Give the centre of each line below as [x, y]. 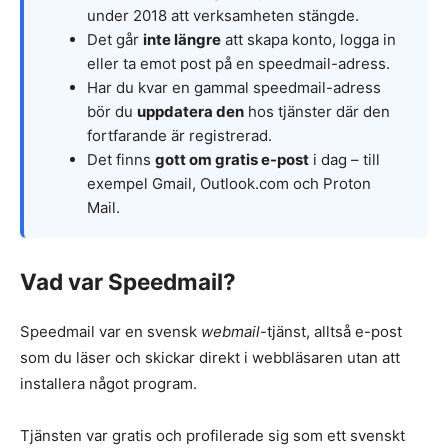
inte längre [182, 39]
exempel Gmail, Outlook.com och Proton [229, 183]
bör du [112, 111]
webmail [230, 332]
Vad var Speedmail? [128, 281]
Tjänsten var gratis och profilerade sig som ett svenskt [212, 436]
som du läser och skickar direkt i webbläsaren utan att [210, 358]
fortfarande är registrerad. [179, 135]
